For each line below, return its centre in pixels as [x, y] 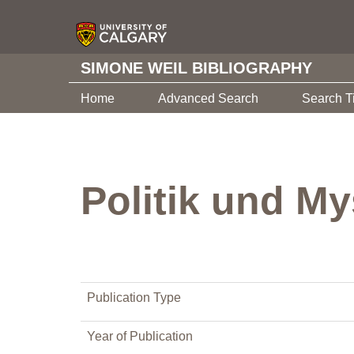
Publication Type [134, 298]
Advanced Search [208, 98]
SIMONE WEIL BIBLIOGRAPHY [196, 68]
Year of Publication [140, 336]
